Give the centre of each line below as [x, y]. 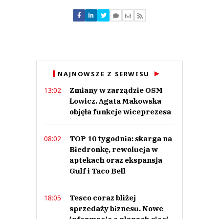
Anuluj [109, 65]
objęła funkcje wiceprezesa [120, 111]
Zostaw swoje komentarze [109, 22]
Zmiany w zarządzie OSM [116, 90]
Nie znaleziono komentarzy [109, 14]
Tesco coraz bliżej [103, 197]
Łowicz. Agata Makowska [115, 101]
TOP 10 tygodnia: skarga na [121, 138]
